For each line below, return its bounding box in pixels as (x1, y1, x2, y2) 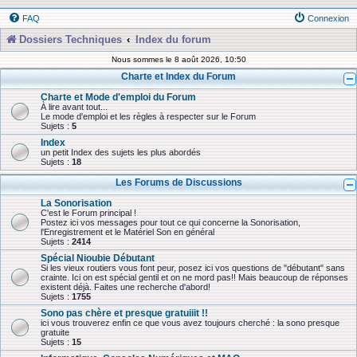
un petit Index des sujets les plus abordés (41, 147, 201, 157)
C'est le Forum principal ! (41, 208, 136, 218)
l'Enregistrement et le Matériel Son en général (41, 227, 214, 237)
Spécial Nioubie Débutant (41, 253, 155, 263)
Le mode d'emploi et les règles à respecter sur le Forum (41, 112, 256, 121)
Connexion (308, 14, 349, 23)
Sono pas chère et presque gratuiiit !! (41, 308, 208, 318)
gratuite (41, 328, 69, 337)
